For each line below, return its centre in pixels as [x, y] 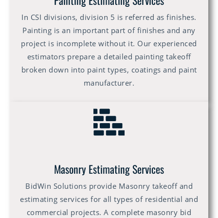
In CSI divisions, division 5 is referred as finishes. [109, 17]
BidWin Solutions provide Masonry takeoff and [109, 186]
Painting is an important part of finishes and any [109, 30]
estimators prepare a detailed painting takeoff [109, 57]
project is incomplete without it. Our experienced [109, 44]
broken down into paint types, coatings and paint [109, 70]
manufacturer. [109, 83]
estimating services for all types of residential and [109, 199]
